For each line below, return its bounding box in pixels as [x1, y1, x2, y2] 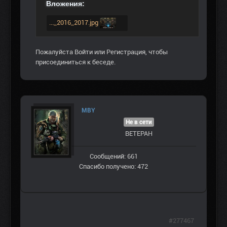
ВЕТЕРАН [125, 129, 153, 137]
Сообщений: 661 [89, 152, 138, 160]
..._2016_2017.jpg [49, 19, 100, 27]
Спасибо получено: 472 [79, 162, 148, 170]
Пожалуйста [35, 48, 74, 56]
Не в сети [126, 118, 152, 126]
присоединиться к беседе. [35, 58, 116, 66]
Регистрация [106, 48, 145, 56]
